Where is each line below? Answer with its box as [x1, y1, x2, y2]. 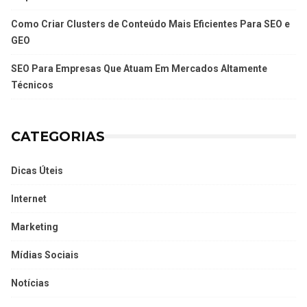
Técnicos [11, 79, 53, 91]
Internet [11, 193, 47, 205]
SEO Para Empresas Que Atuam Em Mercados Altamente [11, 63, 267, 75]
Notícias [11, 278, 49, 289]
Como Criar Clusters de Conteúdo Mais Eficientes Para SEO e [11, 19, 290, 30]
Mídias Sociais [11, 249, 79, 261]
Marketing [11, 221, 58, 233]
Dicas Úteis [11, 165, 63, 177]
